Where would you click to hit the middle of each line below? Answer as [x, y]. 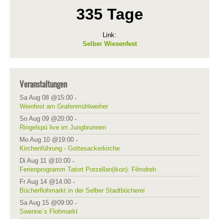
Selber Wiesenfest [109, 44]
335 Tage [109, 14]
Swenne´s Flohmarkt [49, 212]
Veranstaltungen [43, 84]
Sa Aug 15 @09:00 [46, 203]
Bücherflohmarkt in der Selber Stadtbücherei [82, 191]
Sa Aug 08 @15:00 [46, 98]
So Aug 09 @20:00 [46, 119]
